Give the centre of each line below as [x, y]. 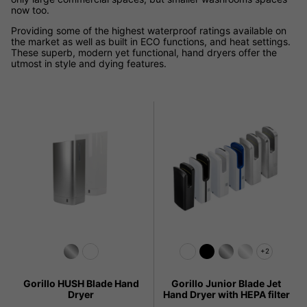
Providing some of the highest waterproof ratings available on [149, 30]
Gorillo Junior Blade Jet [226, 284]
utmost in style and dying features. [89, 63]
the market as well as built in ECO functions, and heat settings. [151, 41]
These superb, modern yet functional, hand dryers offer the [144, 52]
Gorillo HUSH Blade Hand [81, 284]
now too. [30, 10]
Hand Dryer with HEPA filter [226, 295]
